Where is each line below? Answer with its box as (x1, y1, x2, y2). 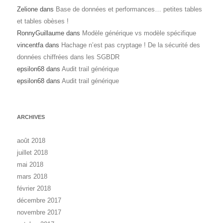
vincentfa (17, 41, 43, 49)
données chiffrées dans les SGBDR (17, 53, 119, 61)
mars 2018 (17, 173, 47, 181)
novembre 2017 (17, 209, 61, 217)
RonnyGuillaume (17, 29, 64, 37)
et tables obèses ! (17, 17, 69, 25)
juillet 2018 (17, 149, 48, 157)
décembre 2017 (17, 197, 61, 205)
